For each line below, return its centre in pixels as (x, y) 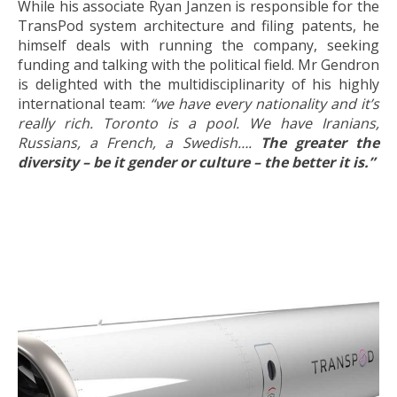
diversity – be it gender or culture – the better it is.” (196, 162)
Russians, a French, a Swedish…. (139, 142)
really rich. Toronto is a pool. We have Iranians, (198, 123)
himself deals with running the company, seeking (198, 45)
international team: (84, 103)
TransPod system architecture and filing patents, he (198, 25)
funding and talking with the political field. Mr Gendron (198, 64)
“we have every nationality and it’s (265, 103)
